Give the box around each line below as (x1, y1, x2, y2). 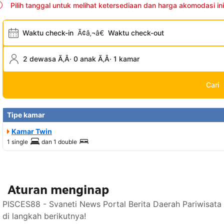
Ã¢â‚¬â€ (77, 28, 104, 37)
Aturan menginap (7, 182, 109, 198)
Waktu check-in (22, 28, 73, 37)
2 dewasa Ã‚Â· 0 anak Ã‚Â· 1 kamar (23, 54, 139, 63)
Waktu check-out (108, 28, 164, 37)
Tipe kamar (7, 110, 45, 119)
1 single (7, 138, 28, 146)
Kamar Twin (11, 127, 52, 136)
